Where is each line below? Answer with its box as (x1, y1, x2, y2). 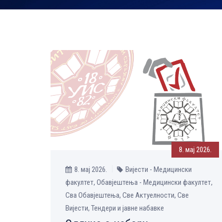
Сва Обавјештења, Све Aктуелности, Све (65, 191, 189, 200)
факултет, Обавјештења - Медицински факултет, (65, 178, 213, 187)
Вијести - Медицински (125, 165, 192, 174)
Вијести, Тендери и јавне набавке (65, 204, 164, 213)
